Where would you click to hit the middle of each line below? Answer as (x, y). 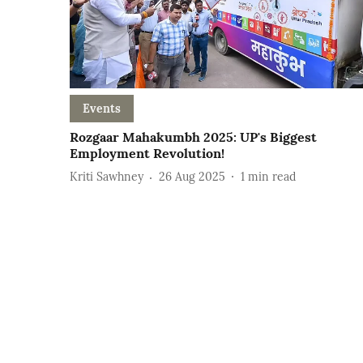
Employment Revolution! (147, 153)
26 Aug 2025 (192, 177)
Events (102, 108)
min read (272, 177)
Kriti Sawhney (107, 177)
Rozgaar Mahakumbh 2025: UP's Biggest (193, 137)
